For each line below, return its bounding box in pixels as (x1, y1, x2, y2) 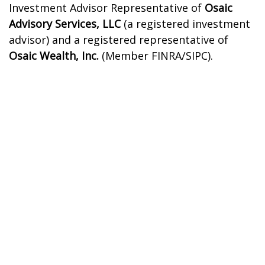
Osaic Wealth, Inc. (9, 49, 99, 63)
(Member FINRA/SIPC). (99, 49, 213, 63)
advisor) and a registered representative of (9, 33, 228, 47)
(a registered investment (121, 17, 250, 31)
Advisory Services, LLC (9, 17, 121, 31)
